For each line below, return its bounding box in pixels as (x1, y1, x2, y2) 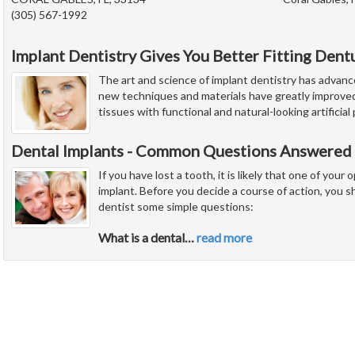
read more (197, 229, 252, 245)
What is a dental (98, 229, 185, 245)
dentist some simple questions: (98, 199, 254, 213)
